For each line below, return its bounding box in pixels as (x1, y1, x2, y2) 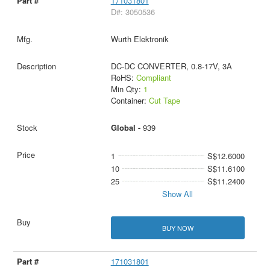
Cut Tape (148, 95, 180, 107)
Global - (110, 122, 143, 134)
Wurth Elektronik (110, 33, 169, 45)
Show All (162, 188, 193, 200)
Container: (110, 95, 149, 107)
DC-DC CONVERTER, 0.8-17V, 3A (110, 60, 232, 72)
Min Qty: (110, 83, 143, 95)
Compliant (136, 72, 171, 84)
